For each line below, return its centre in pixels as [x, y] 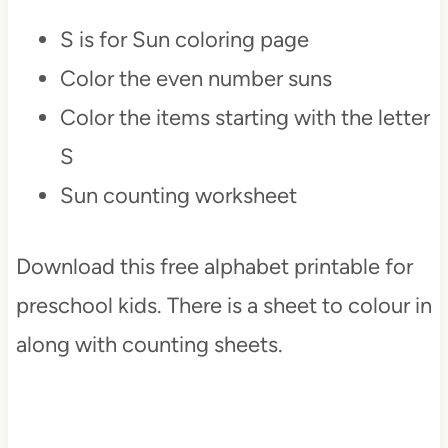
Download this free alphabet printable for [214, 266]
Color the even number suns [195, 78]
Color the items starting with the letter [244, 117]
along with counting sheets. [149, 344]
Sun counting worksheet [178, 195]
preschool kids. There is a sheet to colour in [223, 305]
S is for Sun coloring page [184, 39]
